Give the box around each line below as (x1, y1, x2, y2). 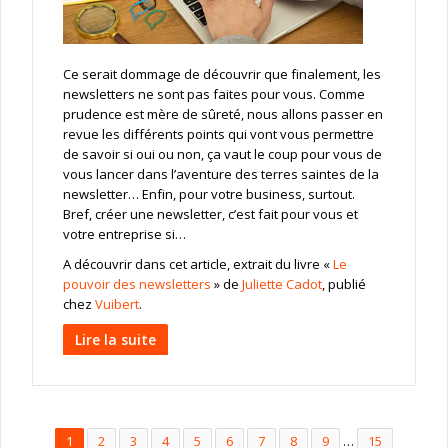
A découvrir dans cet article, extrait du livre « (62, 255, 333, 274)
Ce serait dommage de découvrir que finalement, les (62, 65, 381, 84)
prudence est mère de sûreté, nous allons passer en (62, 105, 383, 124)
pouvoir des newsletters (62, 275, 211, 294)
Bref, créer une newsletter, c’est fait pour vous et (62, 205, 358, 224)
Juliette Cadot (241, 275, 322, 294)
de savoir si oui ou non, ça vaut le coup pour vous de (62, 145, 382, 164)
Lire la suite (74, 330, 156, 350)
